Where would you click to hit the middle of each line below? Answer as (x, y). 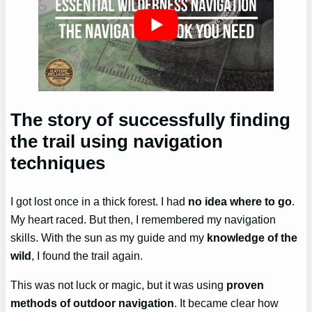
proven (245, 285)
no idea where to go (240, 201)
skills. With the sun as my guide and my (109, 237)
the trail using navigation (117, 141)
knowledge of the (252, 237)
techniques (58, 163)
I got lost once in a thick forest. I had (100, 201)
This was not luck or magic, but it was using (119, 285)
